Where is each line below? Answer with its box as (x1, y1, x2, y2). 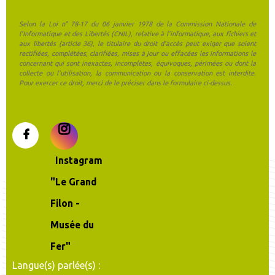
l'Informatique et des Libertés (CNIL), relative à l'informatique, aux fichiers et (19, 30, 256, 37)
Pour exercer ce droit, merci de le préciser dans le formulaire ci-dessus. (19, 79, 232, 87)
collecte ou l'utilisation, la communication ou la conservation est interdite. (19, 69, 256, 77)
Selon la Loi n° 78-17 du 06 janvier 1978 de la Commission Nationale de (19, 20, 256, 28)
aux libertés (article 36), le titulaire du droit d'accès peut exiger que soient (19, 40, 256, 47)
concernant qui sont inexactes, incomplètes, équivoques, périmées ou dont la (19, 60, 256, 67)
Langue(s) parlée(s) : (12, 260, 100, 271)
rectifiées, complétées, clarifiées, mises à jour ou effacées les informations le (19, 50, 256, 57)
